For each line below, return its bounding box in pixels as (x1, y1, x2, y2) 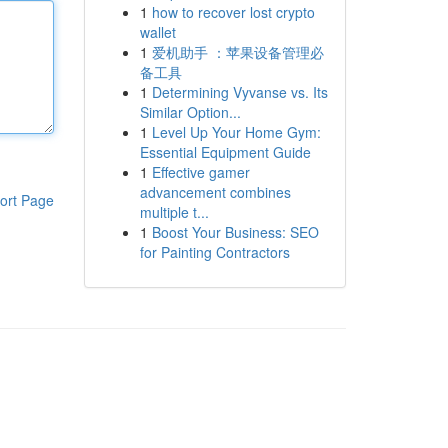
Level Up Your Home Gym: (151, 122, 321, 142)
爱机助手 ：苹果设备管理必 (151, 42, 324, 62)
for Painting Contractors (139, 242, 290, 262)
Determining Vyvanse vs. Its (151, 82, 328, 102)
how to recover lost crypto (151, 2, 315, 22)
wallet (139, 22, 176, 42)
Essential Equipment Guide (139, 142, 311, 162)
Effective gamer (151, 162, 250, 182)
